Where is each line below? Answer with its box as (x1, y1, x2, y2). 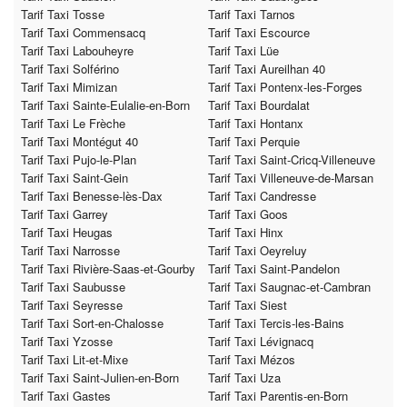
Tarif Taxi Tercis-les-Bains (208, 314, 344, 333)
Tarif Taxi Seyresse (21, 296, 123, 314)
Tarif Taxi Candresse (208, 187, 316, 205)
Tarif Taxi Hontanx (208, 114, 303, 133)
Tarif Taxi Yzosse (21, 333, 113, 351)
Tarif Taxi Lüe (208, 42, 279, 60)
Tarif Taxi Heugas (21, 223, 113, 242)
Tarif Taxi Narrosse (21, 242, 120, 260)
